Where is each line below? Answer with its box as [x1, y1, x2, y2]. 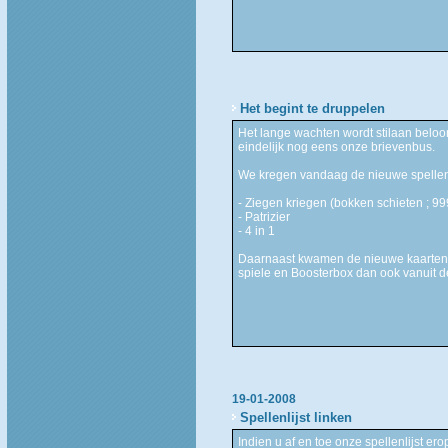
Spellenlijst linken [239, 409, 352, 425]
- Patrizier [237, 209, 290, 224]
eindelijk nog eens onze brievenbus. [237, 139, 435, 154]
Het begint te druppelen [239, 100, 385, 116]
